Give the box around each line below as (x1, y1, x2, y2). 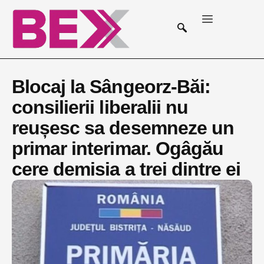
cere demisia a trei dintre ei (12, 158, 241, 180)
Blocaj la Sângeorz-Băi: (12, 75, 210, 97)
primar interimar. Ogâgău (12, 137, 223, 159)
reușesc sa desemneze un (12, 117, 234, 138)
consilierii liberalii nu (12, 96, 188, 118)
